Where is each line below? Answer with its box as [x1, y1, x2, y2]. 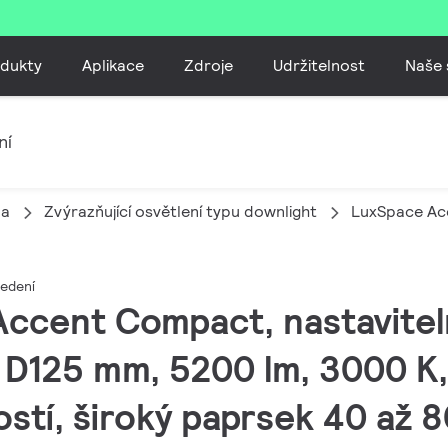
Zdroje [184, 54, 234, 76]
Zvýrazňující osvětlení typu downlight [44, 201, 317, 222]
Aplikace [82, 54, 145, 76]
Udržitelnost [273, 54, 366, 76]
